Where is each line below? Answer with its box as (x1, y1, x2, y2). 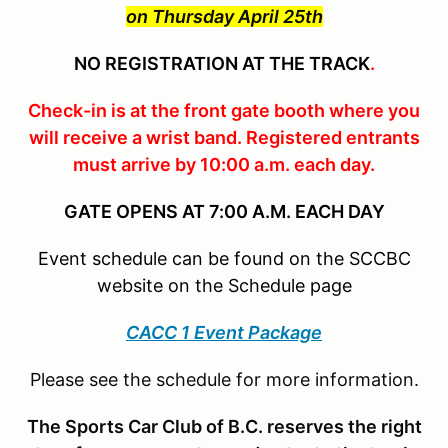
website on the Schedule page (96, 274, 352, 296)
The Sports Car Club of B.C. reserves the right (26, 415, 422, 437)
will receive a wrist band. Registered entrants (28, 126, 420, 148)
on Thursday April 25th (125, 5, 323, 27)
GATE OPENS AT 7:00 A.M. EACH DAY (63, 200, 385, 222)
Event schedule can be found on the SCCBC (37, 247, 411, 269)
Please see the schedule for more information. (29, 368, 419, 390)
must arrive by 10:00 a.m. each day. (73, 153, 375, 175)
